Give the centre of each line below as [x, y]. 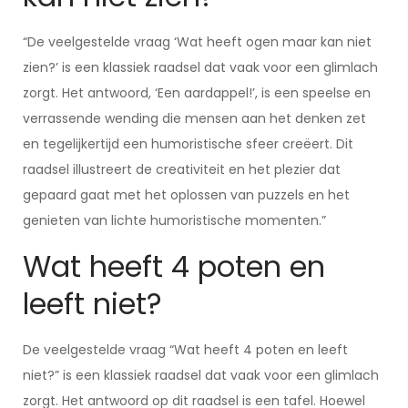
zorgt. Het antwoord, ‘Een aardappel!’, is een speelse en [197, 93]
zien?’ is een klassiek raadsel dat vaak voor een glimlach [200, 67]
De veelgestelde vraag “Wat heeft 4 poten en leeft [185, 350]
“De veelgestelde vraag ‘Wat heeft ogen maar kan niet [197, 42]
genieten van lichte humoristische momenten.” [174, 220]
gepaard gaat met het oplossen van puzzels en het [186, 195]
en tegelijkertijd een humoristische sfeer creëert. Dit [188, 144]
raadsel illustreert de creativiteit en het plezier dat [182, 169]
